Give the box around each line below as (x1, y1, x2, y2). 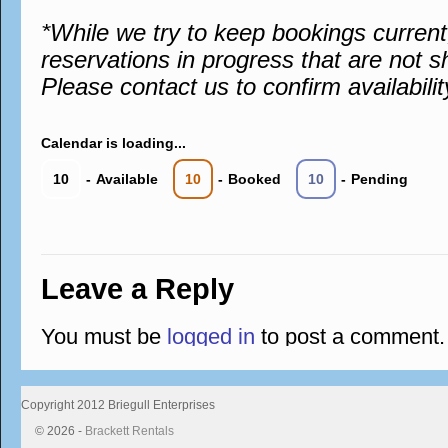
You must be (41, 324, 167, 349)
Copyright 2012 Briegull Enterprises (21, 398, 215, 412)
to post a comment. (255, 324, 445, 349)
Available (96, 171, 158, 187)
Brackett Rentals (85, 424, 174, 438)
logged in (167, 324, 255, 349)
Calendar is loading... (41, 135, 186, 151)
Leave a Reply (41, 273, 234, 305)
